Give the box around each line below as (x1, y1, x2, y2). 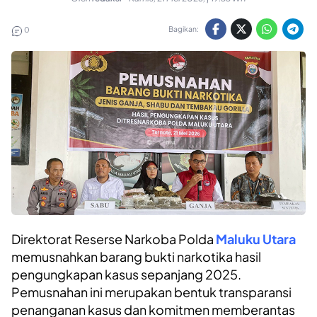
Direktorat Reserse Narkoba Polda (11, 230, 216, 247)
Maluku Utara (216, 230, 296, 247)
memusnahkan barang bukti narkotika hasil (11, 248, 261, 265)
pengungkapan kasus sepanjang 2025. (11, 265, 241, 282)
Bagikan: (168, 24, 200, 34)
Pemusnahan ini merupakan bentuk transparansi (11, 283, 292, 300)
